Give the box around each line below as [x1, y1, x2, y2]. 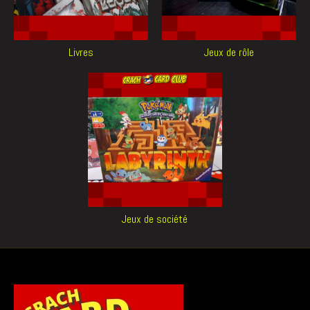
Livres [69, 45, 93, 60]
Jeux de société [122, 212, 188, 227]
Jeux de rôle [203, 45, 254, 60]
